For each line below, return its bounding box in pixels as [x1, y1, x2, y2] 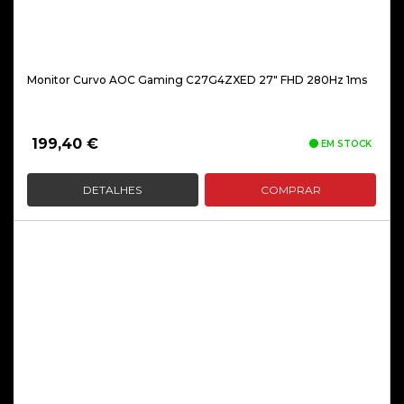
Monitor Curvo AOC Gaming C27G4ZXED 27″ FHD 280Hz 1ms [27, 73, 367, 87]
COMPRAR [260, 183, 321, 197]
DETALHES [83, 183, 142, 197]
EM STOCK [318, 138, 372, 150]
